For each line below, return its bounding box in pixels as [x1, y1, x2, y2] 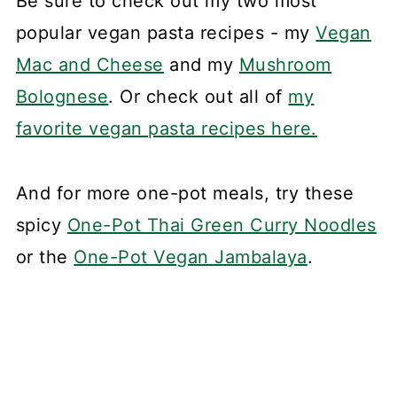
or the [15, 245, 74, 268]
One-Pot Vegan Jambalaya [74, 245, 307, 268]
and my [163, 53, 239, 75]
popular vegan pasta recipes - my [15, 21, 316, 43]
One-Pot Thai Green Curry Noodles [66, 214, 377, 236]
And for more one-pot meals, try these [15, 182, 354, 204]
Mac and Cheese [15, 53, 164, 75]
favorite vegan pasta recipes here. [15, 117, 317, 139]
